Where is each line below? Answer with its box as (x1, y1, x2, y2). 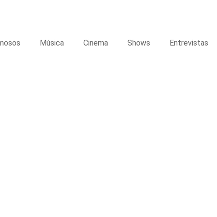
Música (40, 38, 64, 47)
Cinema (83, 38, 108, 47)
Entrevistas (170, 38, 208, 47)
